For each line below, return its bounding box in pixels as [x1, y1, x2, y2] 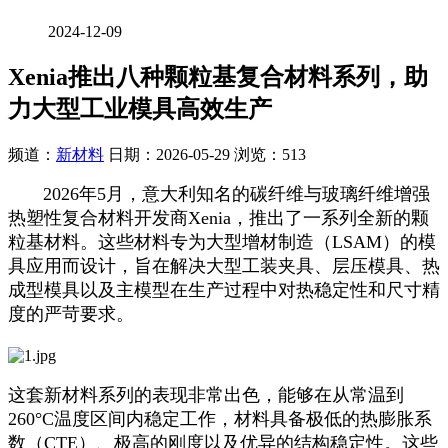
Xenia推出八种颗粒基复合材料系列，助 [8, 64, 428, 91]
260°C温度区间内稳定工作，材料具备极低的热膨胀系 [8, 409, 432, 430]
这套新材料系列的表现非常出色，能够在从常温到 [8, 385, 404, 406]
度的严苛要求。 [8, 304, 134, 325]
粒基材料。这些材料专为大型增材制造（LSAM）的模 [8, 232, 436, 253]
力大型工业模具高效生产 [8, 96, 272, 123]
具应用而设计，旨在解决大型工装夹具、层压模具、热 [8, 256, 440, 277]
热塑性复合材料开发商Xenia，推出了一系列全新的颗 [8, 208, 429, 229]
